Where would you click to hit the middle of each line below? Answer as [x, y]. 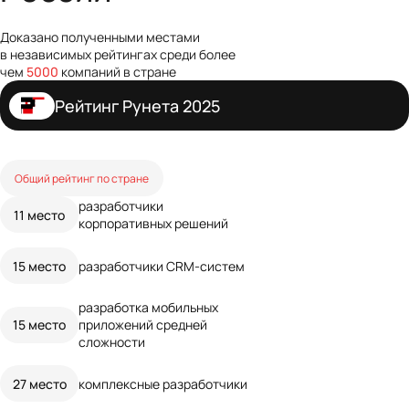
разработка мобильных [148, 307]
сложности [112, 342]
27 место [39, 383]
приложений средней [143, 325]
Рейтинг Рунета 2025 [137, 105]
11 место [39, 214]
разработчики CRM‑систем [162, 265]
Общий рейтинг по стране [82, 178]
